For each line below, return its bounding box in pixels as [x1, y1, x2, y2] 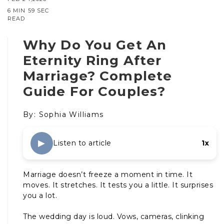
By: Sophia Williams [23, 109, 104, 119]
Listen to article [53, 138, 111, 147]
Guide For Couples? [23, 83, 166, 99]
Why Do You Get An [23, 36, 167, 53]
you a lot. [23, 190, 57, 200]
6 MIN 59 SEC [7, 6, 49, 14]
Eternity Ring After [23, 52, 162, 68]
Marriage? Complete [23, 67, 172, 84]
